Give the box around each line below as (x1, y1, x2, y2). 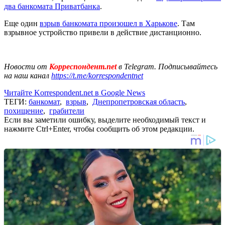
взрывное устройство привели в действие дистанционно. (4, 28, 201, 37)
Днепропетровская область (92, 97, 185, 106)
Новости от (4, 62, 47, 71)
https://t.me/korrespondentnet (51, 71, 143, 80)
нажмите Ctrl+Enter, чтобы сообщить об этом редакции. (4, 124, 194, 133)
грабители (49, 106, 84, 115)
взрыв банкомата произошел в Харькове (40, 19, 177, 28)
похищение (4, 106, 43, 115)
